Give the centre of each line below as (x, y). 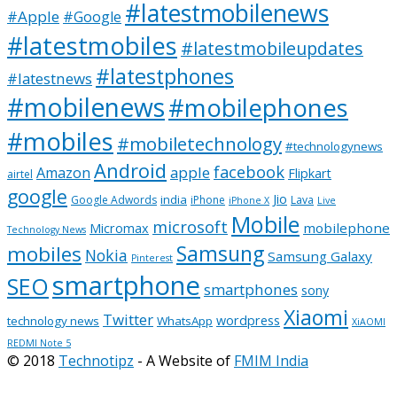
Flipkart (310, 173)
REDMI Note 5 (39, 343)
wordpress (248, 320)
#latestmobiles (92, 45)
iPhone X (249, 200)
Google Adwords (114, 199)
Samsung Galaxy (320, 256)
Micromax (119, 228)
